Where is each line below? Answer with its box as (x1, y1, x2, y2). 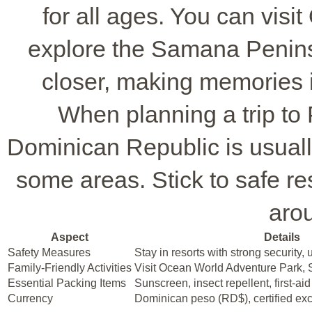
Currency (8, 292, 53, 304)
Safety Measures (8, 246, 91, 258)
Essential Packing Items (8, 276, 126, 289)
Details (264, 231, 300, 243)
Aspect (51, 231, 88, 243)
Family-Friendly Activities (8, 261, 132, 274)
